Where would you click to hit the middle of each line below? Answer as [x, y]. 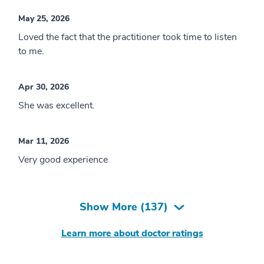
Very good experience [63, 160]
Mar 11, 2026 [44, 141]
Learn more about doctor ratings [132, 234]
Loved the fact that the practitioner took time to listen [128, 37]
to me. [31, 52]
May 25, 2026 [44, 19]
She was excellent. [57, 106]
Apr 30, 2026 [44, 87]
